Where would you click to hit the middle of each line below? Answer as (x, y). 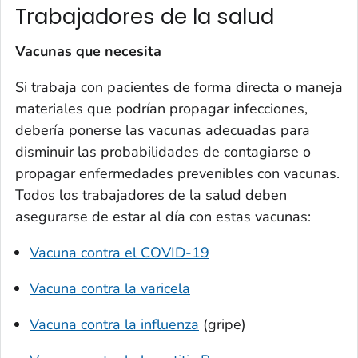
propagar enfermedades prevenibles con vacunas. (177, 174)
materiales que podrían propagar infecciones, (161, 109)
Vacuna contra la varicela (110, 289)
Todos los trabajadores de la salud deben (151, 195)
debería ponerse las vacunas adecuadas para (163, 131)
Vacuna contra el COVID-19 (119, 253)
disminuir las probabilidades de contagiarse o (163, 152)
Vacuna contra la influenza (114, 325)
